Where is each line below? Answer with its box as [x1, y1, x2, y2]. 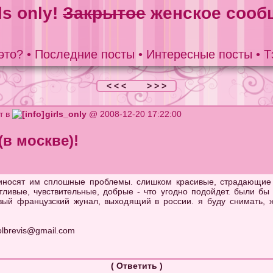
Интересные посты [146, 48, 252, 61]
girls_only [45, 109, 87, 119]
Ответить [116, 261, 157, 271]
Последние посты [35, 48, 135, 61]
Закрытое [63, 4, 146, 23]
